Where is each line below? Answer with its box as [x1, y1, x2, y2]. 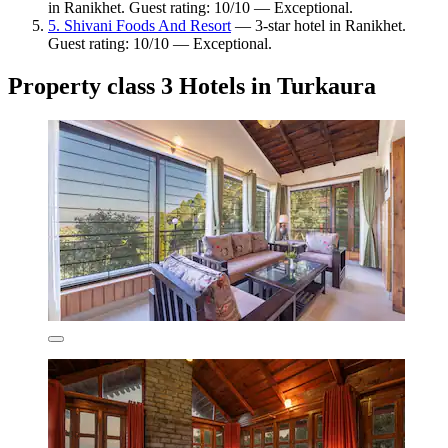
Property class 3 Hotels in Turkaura [8, 73, 376, 100]
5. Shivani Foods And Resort [48, 17, 231, 35]
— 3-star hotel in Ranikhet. [231, 17, 406, 35]
